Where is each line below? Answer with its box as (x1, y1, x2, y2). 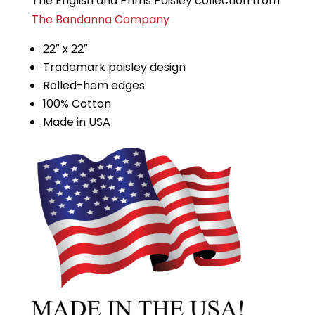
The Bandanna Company (31, 11, 169, 28)
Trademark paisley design (42, 59, 186, 76)
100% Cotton (42, 96, 111, 112)
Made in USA (42, 114, 110, 131)
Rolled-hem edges (42, 77, 145, 94)
